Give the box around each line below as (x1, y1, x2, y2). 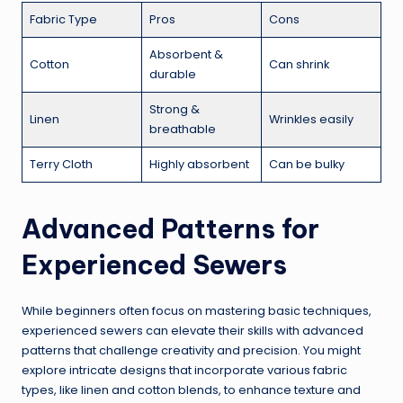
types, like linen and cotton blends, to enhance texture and (22, 382, 361, 399)
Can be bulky (269, 157, 345, 173)
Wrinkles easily (269, 112, 354, 128)
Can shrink (269, 57, 329, 73)
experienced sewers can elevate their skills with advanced (22, 323, 363, 339)
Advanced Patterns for (22, 212, 319, 246)
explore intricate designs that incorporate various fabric (22, 363, 347, 379)
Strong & (149, 102, 200, 118)
